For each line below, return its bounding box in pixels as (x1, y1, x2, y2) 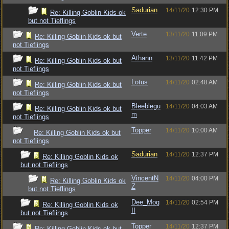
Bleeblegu (131, 102, 161, 110)
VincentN (131, 174, 158, 182)
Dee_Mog (131, 198, 159, 206)
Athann (131, 54, 152, 62)
